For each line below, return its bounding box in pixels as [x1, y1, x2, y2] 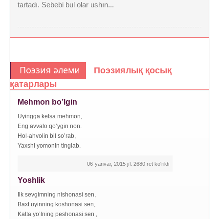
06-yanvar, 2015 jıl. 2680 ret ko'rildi [87, 160, 169, 167]
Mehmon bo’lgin [18, 97, 77, 106]
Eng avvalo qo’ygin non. [18, 122, 82, 130]
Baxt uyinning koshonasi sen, [18, 200, 95, 208]
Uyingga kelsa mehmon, [18, 112, 82, 120]
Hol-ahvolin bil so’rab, [18, 132, 76, 139]
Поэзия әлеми [17, 64, 80, 76]
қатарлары [10, 79, 57, 89]
